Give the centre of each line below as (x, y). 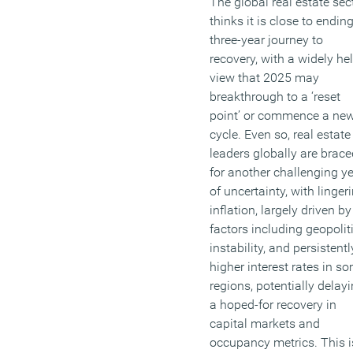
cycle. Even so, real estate (280, 134)
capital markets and (265, 323)
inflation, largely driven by (281, 210)
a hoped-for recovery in (273, 304)
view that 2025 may (264, 77)
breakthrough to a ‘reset (275, 96)
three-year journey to (266, 39)
